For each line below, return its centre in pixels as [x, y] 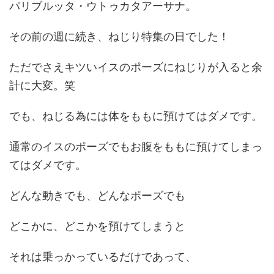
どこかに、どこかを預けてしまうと [97, 226]
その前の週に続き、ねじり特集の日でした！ [119, 36]
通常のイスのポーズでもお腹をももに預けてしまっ [136, 146]
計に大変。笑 [42, 85]
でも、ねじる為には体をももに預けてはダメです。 [136, 116]
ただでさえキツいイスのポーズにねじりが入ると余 [136, 67]
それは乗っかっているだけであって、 [103, 257]
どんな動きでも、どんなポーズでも [97, 195]
